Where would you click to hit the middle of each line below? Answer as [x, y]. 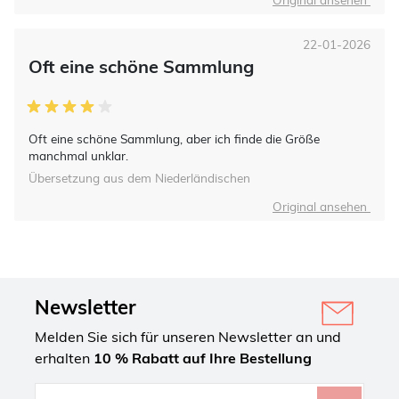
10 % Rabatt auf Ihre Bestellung [203, 358]
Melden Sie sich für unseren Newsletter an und [188, 337]
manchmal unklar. [78, 156]
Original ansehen [322, 207]
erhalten [64, 358]
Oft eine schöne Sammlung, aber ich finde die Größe [174, 139]
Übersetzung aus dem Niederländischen [139, 178]
